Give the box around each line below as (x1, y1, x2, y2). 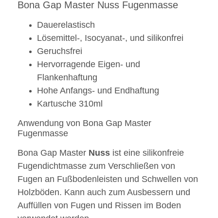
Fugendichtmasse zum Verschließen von (18, 161, 175, 171)
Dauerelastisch (37, 20, 95, 30)
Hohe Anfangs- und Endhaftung (37, 86, 159, 96)
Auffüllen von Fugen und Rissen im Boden (18, 200, 181, 211)
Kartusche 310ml (37, 99, 105, 109)
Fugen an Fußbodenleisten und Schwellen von (18, 174, 198, 184)
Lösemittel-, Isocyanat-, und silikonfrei (37, 33, 183, 43)
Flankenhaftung (37, 73, 97, 83)
